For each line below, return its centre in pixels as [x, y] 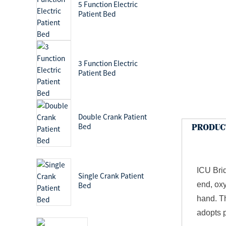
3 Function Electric [108, 64]
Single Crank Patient [111, 176]
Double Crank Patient [113, 117]
